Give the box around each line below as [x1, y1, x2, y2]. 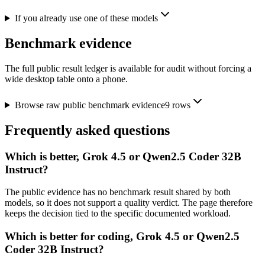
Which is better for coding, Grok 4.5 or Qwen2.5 [5, 230, 240, 243]
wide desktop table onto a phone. [5, 73, 128, 84]
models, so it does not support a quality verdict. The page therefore [5, 198, 253, 208]
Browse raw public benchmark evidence [14, 99, 165, 110]
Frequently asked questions [5, 122, 170, 138]
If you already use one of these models [14, 13, 158, 24]
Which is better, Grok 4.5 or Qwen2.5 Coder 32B [5, 150, 241, 163]
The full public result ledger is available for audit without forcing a [5, 63, 251, 73]
